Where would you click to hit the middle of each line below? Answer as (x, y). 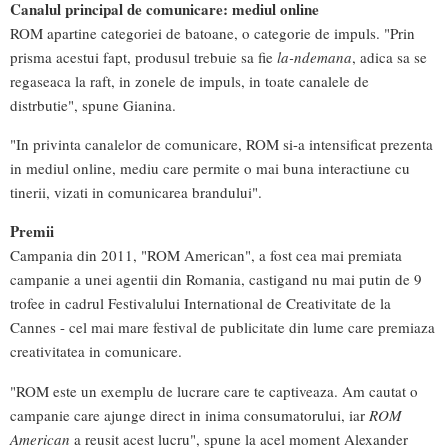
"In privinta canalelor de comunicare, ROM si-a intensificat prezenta (221, 144)
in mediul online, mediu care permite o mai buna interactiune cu (210, 168)
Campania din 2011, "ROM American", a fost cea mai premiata (206, 255)
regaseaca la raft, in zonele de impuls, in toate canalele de (189, 81)
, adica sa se (389, 57)
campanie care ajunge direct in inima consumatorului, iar (189, 414)
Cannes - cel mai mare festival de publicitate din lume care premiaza (222, 327)
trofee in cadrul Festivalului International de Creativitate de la (200, 303)
